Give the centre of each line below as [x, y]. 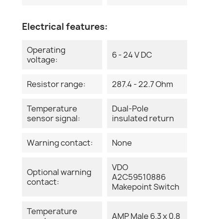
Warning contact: [60, 142]
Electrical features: [65, 26]
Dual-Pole [130, 108]
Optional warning [59, 172]
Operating [46, 50]
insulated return [143, 118]
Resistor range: [56, 84]
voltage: [42, 59]
